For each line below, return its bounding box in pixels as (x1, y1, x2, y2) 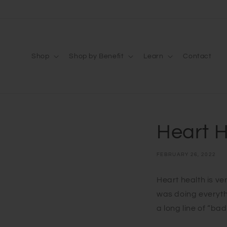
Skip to (15, 3, 41, 11)
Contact (183, 52, 212, 60)
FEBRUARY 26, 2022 (157, 152, 216, 157)
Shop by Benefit (69, 52, 124, 60)
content (15, 12, 44, 20)
